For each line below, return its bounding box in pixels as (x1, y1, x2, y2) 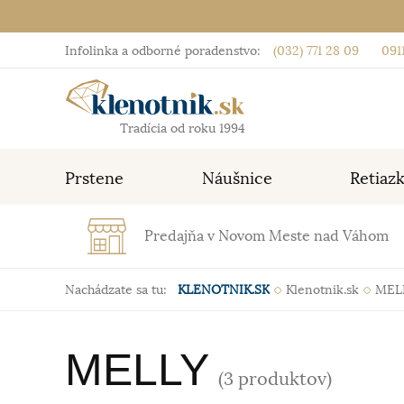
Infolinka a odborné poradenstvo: (65, 42, 261, 59)
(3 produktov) (218, 368, 332, 390)
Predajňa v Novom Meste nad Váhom (144, 227, 390, 245)
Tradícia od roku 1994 (120, 120, 245, 136)
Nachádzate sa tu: (65, 281, 167, 298)
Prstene (65, 169, 124, 188)
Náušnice (201, 169, 272, 188)
